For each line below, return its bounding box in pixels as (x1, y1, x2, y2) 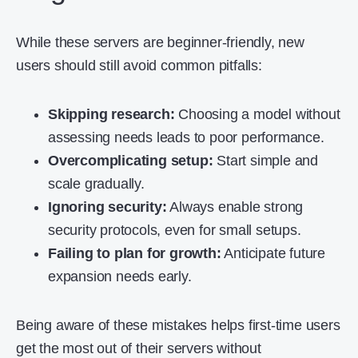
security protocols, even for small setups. (48, 221, 301, 238)
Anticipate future (221, 245, 326, 261)
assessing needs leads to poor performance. (48, 129, 324, 145)
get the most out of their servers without (16, 340, 261, 356)
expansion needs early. (48, 268, 192, 284)
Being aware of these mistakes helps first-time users (16, 316, 340, 333)
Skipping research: (48, 105, 175, 122)
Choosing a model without (174, 105, 340, 122)
